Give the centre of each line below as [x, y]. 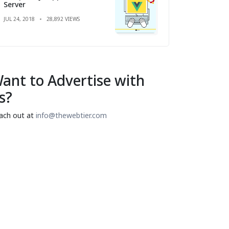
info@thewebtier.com [71, 115]
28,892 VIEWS [63, 19]
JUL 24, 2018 [19, 19]
